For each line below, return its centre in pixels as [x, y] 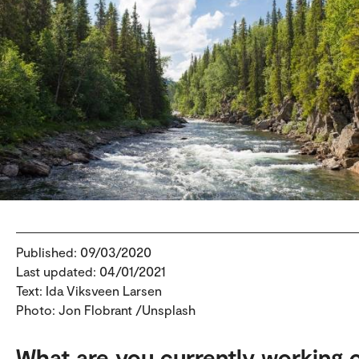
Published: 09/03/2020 [84, 252]
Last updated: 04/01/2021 [91, 271]
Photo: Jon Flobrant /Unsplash [106, 309]
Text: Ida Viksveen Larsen [89, 290]
